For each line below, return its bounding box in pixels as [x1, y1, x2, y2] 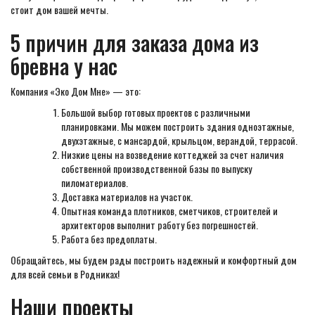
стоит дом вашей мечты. [11, 2, 108, 17]
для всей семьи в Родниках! [11, 266, 120, 281]
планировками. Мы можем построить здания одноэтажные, [61, 119, 294, 134]
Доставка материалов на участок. [61, 189, 193, 204]
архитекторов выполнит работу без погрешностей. [61, 217, 258, 232]
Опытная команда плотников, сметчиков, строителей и [61, 203, 278, 218]
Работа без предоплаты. [61, 231, 157, 246]
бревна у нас [11, 50, 117, 82]
